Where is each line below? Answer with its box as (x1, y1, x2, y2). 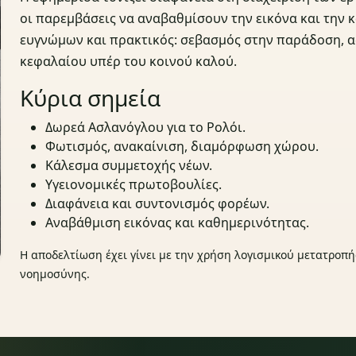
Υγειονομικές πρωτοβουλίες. (45, 176, 222, 194)
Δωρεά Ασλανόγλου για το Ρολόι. (45, 118, 246, 137)
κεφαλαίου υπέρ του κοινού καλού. (20, 52, 238, 71)
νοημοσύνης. (20, 266, 91, 282)
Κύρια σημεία (20, 83, 161, 114)
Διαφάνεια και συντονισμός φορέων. (45, 195, 270, 213)
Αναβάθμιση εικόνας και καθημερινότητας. (45, 214, 310, 232)
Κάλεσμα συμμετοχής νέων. (45, 157, 213, 175)
